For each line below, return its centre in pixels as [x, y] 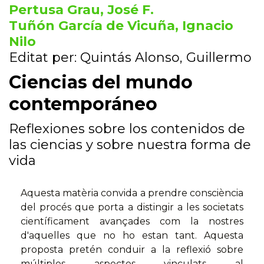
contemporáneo [83, 104]
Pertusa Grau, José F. [81, 10]
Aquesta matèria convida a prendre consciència [132, 193]
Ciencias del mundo [101, 82]
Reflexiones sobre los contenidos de [127, 129]
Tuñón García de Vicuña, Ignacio [121, 26]
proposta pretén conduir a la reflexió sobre [132, 250]
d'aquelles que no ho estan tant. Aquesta [132, 236]
